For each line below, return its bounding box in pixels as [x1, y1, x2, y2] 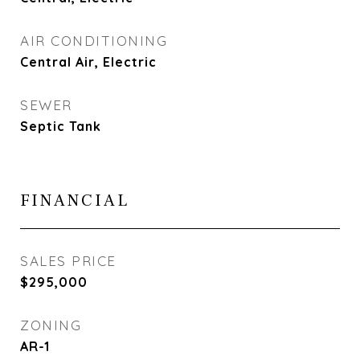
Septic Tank [20, 118, 101, 134]
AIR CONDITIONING [20, 32, 167, 49]
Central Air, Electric [20, 54, 157, 70]
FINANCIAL [20, 190, 129, 211]
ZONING [20, 317, 81, 333]
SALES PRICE [20, 252, 117, 269]
